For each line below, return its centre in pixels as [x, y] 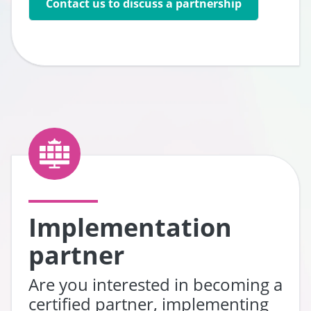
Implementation [130, 227]
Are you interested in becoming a [155, 284]
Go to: [62, 11]
